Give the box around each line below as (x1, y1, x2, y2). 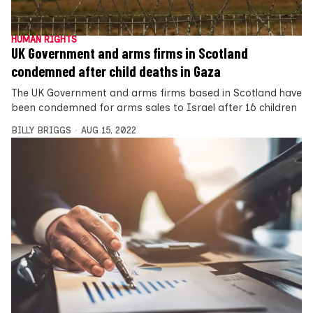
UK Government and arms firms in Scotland (11, 44, 248, 61)
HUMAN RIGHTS (11, 34, 77, 45)
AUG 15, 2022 (80, 124, 136, 136)
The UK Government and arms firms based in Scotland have (11, 86, 302, 99)
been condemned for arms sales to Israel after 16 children (11, 101, 297, 114)
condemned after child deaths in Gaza (11, 62, 221, 80)
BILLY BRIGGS (11, 124, 71, 136)
